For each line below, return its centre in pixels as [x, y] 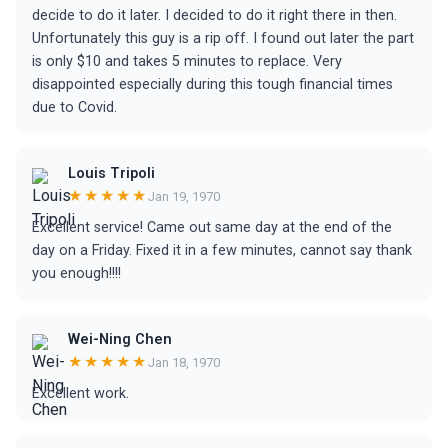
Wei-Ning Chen [120, 339]
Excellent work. [80, 393]
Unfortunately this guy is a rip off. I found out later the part [223, 38]
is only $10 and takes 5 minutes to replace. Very [187, 61]
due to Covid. [74, 107]
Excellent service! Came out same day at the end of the [212, 227]
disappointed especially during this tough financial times [212, 84]
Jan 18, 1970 [184, 362]
